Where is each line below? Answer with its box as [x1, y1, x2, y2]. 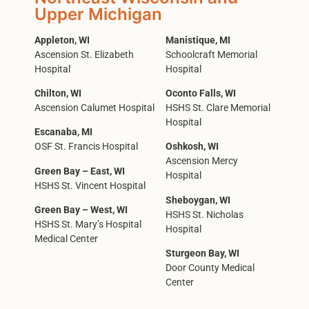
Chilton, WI [34, 87, 81, 99]
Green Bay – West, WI [34, 204, 128, 217]
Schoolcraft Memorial [166, 48, 258, 61]
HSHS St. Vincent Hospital [34, 179, 146, 192]
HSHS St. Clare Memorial [166, 101, 271, 114]
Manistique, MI [166, 34, 231, 46]
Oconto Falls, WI [166, 87, 237, 99]
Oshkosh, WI [166, 141, 219, 153]
